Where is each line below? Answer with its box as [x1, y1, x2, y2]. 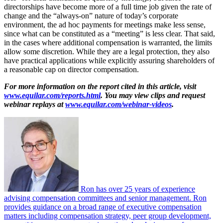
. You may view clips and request [101, 91, 205, 100]
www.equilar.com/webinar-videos [65, 100, 172, 109]
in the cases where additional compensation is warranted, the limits [4, 38, 212, 47]
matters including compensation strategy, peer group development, [4, 211, 211, 220]
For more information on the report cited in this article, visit [4, 82, 196, 91]
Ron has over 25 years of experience [79, 184, 195, 193]
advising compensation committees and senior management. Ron [4, 193, 207, 202]
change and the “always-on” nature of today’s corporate [4, 11, 178, 20]
